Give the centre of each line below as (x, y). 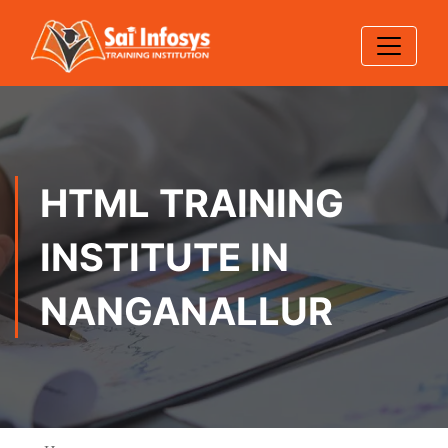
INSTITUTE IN (164, 257)
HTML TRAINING (192, 203)
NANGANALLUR (186, 311)
